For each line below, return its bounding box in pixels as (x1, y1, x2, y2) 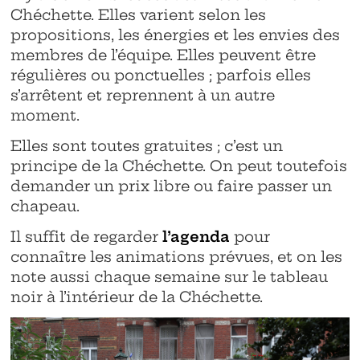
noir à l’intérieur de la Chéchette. (10, 287, 268, 306)
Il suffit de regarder (10, 227, 163, 246)
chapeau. (10, 196, 84, 215)
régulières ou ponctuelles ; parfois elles (10, 65, 312, 84)
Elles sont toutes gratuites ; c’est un (10, 136, 284, 155)
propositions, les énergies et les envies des (10, 25, 341, 44)
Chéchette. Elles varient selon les (10, 5, 267, 24)
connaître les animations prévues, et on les (10, 247, 343, 266)
